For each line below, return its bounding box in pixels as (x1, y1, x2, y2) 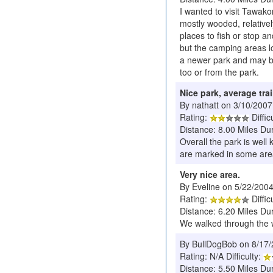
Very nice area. (180, 168, 240, 180)
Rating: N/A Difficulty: (180, 249, 263, 262)
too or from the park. (180, 65, 259, 78)
